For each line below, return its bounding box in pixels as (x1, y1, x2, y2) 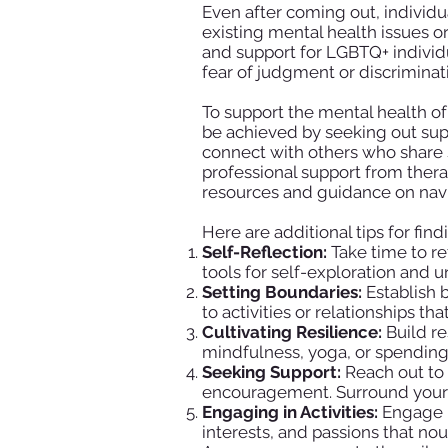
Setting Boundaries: (201, 281, 362, 302)
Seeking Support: (201, 361, 341, 382)
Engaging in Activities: (201, 401, 378, 422)
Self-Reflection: (201, 241, 327, 262)
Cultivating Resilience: (201, 321, 382, 342)
